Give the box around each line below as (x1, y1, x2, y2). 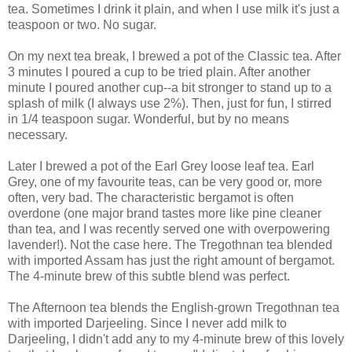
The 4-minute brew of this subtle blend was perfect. (8, 269, 290, 284)
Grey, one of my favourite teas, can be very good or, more (8, 175, 322, 189)
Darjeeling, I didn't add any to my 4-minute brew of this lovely (8, 332, 344, 346)
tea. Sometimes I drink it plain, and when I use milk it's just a (8, 2, 339, 16)
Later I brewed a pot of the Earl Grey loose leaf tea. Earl (8, 159, 314, 174)
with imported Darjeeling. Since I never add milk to (8, 317, 287, 331)
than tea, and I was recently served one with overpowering (8, 222, 330, 236)
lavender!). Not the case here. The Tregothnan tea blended (8, 238, 332, 252)
